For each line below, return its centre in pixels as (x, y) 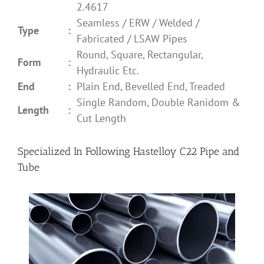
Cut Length (101, 118)
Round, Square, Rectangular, (140, 54)
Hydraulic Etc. (108, 70)
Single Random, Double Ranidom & (159, 102)
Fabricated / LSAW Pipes (132, 38)
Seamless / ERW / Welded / (138, 22)
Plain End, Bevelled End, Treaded (151, 86)
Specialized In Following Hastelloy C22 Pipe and (128, 151)
